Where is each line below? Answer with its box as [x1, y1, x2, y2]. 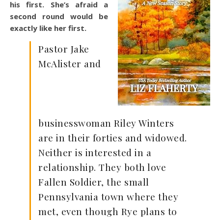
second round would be [10, 11, 108, 22]
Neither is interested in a [38, 146, 151, 159]
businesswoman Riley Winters [38, 116, 174, 130]
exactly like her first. [10, 23, 86, 33]
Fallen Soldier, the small [38, 175, 149, 189]
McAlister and [38, 57, 101, 70]
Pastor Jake [38, 42, 89, 55]
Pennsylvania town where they [38, 190, 178, 203]
